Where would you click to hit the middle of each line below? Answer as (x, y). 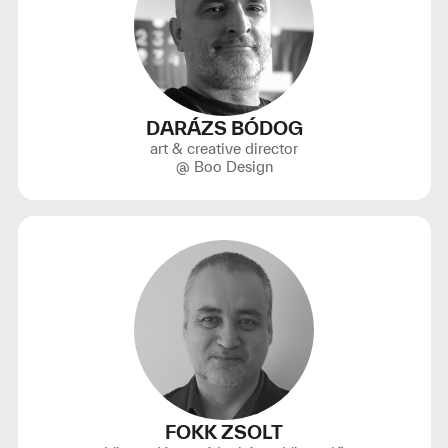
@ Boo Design (224, 166)
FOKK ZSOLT (224, 432)
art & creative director (224, 148)
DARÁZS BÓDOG (224, 128)
